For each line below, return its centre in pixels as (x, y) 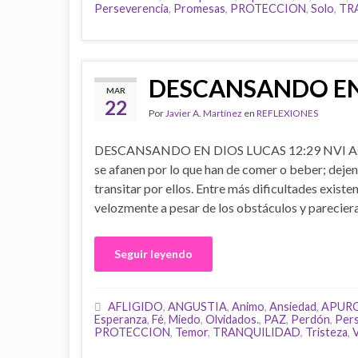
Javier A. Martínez (204, 113)
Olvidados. (232, 319)
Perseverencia (131, 8)
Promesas (199, 8)
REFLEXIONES (287, 113)
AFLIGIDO (135, 306)
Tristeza (326, 332)
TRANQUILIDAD (257, 332)
